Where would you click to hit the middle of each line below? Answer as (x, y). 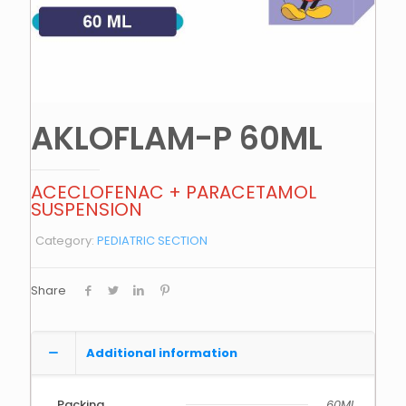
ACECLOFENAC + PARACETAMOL (174, 192)
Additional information (162, 353)
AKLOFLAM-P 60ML (177, 138)
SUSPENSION (87, 209)
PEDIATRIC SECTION (152, 241)
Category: (66, 241)
